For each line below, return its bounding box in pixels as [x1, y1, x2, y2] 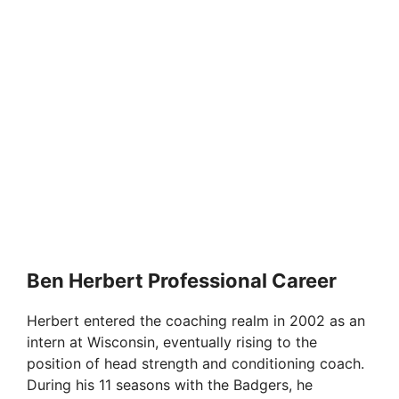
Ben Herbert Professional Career [27, 269, 337, 293]
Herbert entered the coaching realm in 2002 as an [27, 312, 365, 330]
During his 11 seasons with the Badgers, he [27, 376, 313, 395]
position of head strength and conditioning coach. [27, 354, 364, 373]
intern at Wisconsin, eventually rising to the [27, 333, 317, 352]
